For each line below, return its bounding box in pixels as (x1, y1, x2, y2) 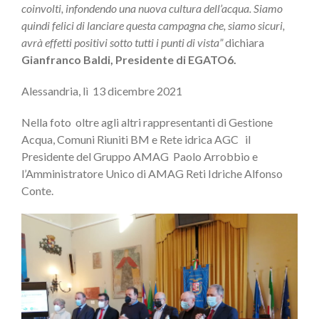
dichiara (223, 36, 264, 50)
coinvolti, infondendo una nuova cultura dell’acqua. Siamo (21, 1, 283, 16)
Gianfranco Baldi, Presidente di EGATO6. (21, 53, 236, 67)
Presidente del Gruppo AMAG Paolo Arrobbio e (21, 150, 258, 164)
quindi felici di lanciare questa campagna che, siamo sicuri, (21, 19, 285, 33)
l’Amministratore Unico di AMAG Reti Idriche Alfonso (21, 167, 283, 181)
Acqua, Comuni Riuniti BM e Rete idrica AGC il (21, 132, 253, 147)
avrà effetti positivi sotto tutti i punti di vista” (21, 36, 223, 50)
